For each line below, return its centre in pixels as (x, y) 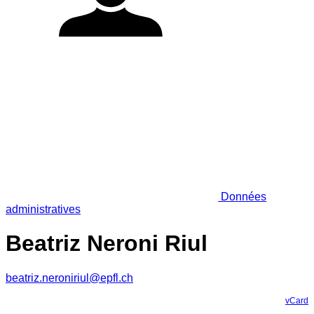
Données (243, 196)
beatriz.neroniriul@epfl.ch (69, 278)
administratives (43, 209)
